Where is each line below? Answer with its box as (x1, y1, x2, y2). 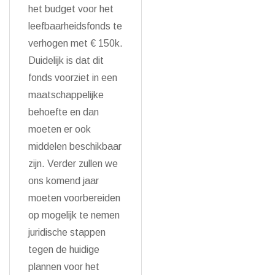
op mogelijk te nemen (28, 210, 120, 220)
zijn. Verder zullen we (28, 158, 118, 169)
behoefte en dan (28, 107, 99, 117)
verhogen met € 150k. (28, 38, 123, 48)
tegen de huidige (28, 244, 99, 255)
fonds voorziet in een (28, 72, 117, 83)
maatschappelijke (28, 90, 104, 100)
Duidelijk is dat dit (28, 55, 104, 66)
